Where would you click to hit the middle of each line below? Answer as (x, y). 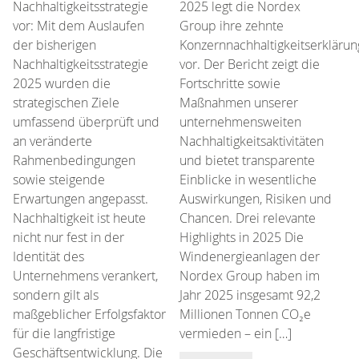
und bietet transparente (247, 160)
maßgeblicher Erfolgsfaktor (89, 314)
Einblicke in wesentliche (248, 179)
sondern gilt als (56, 294)
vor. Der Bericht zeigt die (250, 64)
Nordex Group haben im (250, 275)
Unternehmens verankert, (85, 275)
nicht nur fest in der (69, 237)
